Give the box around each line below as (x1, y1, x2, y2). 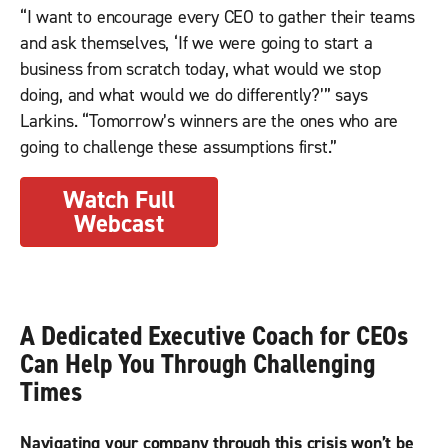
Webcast (73, 208, 164, 241)
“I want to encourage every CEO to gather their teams (20, 6, 415, 30)
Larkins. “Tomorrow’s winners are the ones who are (20, 110, 399, 134)
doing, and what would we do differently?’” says (20, 84, 368, 108)
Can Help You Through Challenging (20, 346, 375, 383)
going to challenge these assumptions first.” (20, 136, 338, 160)
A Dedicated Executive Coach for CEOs (20, 318, 408, 355)
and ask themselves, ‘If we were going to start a (20, 32, 373, 56)
